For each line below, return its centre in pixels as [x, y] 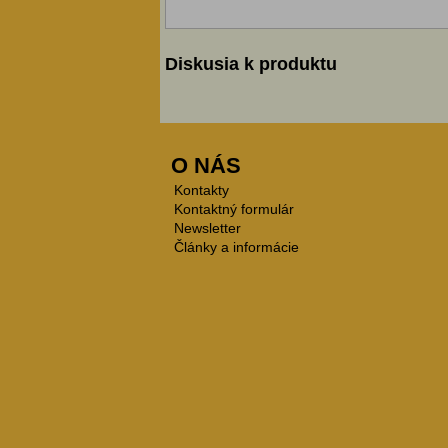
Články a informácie [236, 247]
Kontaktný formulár [233, 209]
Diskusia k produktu [251, 64]
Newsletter [207, 228]
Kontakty [201, 190]
